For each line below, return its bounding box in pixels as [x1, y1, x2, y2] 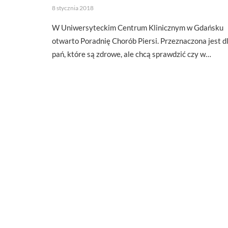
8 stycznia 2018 [52, 4, 94, 12]
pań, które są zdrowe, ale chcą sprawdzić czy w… [52, 49, 211, 59]
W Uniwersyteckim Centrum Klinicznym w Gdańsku [52, 23, 223, 32]
